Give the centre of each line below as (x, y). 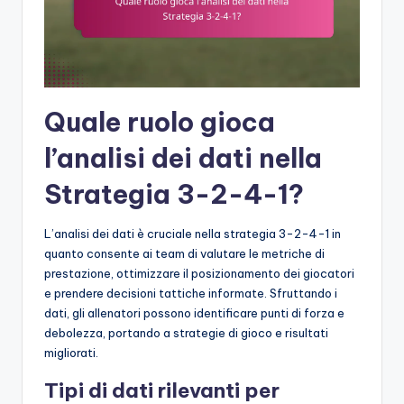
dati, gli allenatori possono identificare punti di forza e (194, 312)
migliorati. (71, 352)
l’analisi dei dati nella (183, 158)
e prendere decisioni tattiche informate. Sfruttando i (191, 293)
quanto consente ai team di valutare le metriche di (184, 253)
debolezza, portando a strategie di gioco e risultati (186, 332)
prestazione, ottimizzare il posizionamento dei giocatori (199, 273)
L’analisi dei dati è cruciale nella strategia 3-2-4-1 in (193, 233)
